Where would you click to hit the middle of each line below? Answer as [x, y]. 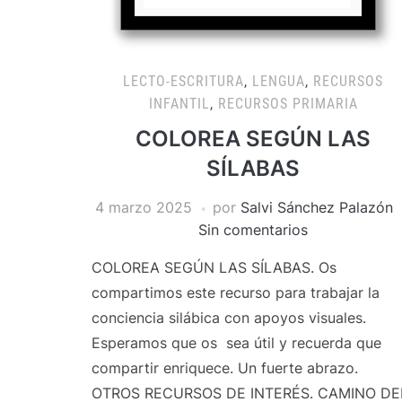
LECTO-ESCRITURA [184, 81]
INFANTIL [179, 104]
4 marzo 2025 [144, 207]
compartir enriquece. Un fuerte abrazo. [234, 368]
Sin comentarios [253, 230]
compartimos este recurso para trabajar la [236, 293]
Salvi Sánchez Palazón [317, 207]
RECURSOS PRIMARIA [288, 104]
